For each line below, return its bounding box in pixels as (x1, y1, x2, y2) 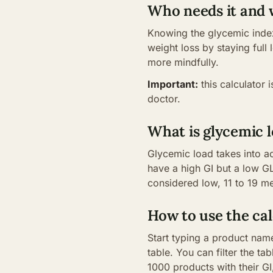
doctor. (147, 93, 180, 105)
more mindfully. (147, 56, 219, 68)
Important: (147, 78, 198, 90)
